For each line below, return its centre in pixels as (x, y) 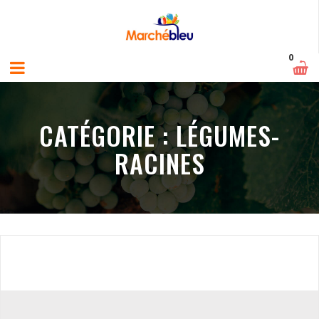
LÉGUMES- (228, 135)
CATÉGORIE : (108, 135)
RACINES (159, 163)
